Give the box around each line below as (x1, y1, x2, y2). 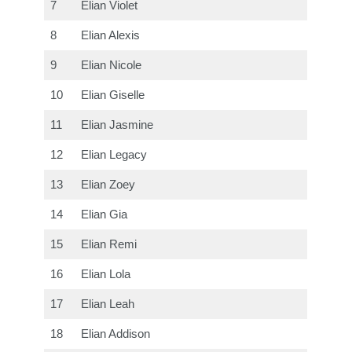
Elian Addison (81, 328, 151, 341)
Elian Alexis (81, 29, 141, 42)
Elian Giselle (81, 89, 145, 102)
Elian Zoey (81, 178, 136, 192)
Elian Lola (81, 268, 131, 281)
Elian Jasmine (81, 119, 154, 132)
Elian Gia (81, 208, 128, 222)
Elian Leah (81, 298, 135, 311)
